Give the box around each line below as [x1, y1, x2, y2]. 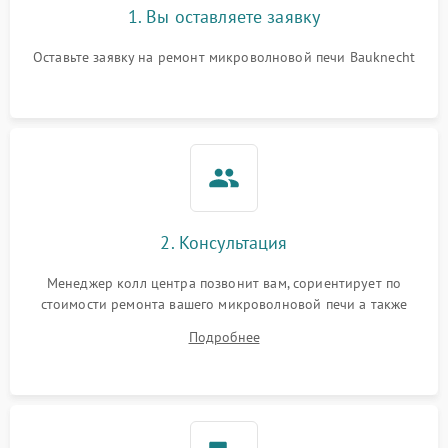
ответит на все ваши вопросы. [128, 316, 320, 335]
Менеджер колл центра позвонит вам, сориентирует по [46, 274, 402, 293]
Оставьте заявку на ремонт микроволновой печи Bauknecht [32, 48, 416, 67]
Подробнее [188, 328, 260, 347]
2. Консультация [160, 231, 288, 255]
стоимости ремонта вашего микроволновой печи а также [40, 295, 408, 314]
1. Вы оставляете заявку [127, 5, 321, 29]
